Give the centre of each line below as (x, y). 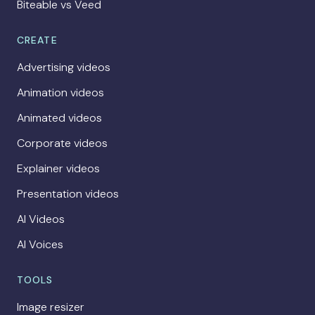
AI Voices (40, 245)
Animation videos (60, 93)
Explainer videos (58, 169)
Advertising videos (64, 67)
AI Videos (41, 219)
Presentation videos (68, 194)
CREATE (37, 40)
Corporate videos (62, 143)
